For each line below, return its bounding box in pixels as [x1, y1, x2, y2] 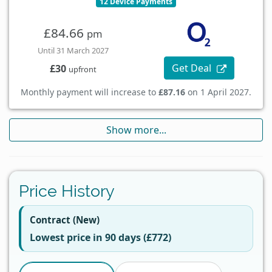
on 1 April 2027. [185, 86, 251, 98]
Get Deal [172, 61, 214, 75]
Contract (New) [29, 214, 100, 226]
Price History [19, 181, 115, 201]
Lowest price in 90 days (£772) [29, 231, 171, 245]
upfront [68, 63, 97, 75]
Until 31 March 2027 [37, 44, 109, 56]
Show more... [106, 123, 166, 137]
